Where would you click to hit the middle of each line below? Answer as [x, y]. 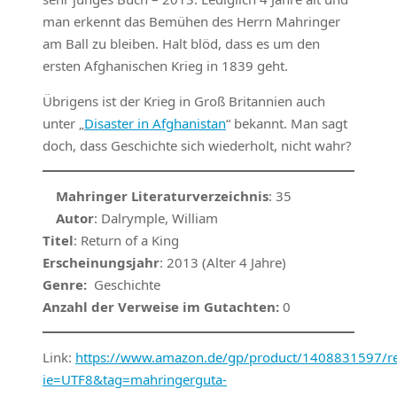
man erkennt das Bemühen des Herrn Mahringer [191, 22]
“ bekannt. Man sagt [287, 124]
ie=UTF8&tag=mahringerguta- [135, 380]
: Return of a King [126, 241]
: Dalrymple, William [156, 218]
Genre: [65, 285]
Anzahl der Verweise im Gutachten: [161, 307]
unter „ [63, 124]
